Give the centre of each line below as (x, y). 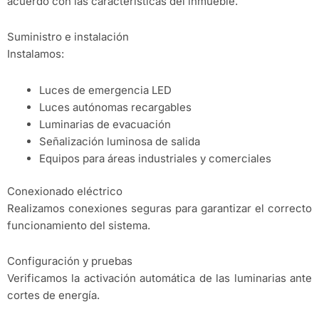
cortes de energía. (53, 296)
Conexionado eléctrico (65, 192)
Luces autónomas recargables (115, 107)
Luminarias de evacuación (105, 124)
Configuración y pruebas (70, 261)
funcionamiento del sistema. (79, 226)
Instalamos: (36, 54)
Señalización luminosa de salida (120, 141)
